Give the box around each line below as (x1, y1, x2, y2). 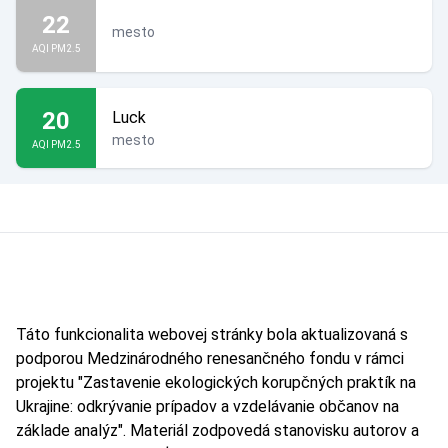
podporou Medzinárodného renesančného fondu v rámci (16, 349, 404, 368)
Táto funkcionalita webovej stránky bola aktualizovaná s (16, 325, 408, 344)
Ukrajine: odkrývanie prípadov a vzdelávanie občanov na (16, 397, 399, 416)
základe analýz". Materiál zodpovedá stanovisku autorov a (16, 421, 419, 440)
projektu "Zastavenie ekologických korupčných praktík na (16, 373, 416, 392)
